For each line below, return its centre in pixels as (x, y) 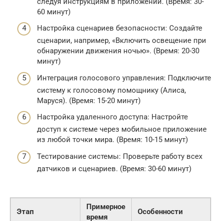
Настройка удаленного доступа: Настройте (112, 117)
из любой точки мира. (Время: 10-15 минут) (112, 140)
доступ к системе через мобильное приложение (122, 129)
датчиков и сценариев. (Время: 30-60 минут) (114, 168)
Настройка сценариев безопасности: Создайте (120, 28)
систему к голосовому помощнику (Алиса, (111, 90)
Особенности (160, 211)
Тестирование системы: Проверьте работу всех (120, 156)
